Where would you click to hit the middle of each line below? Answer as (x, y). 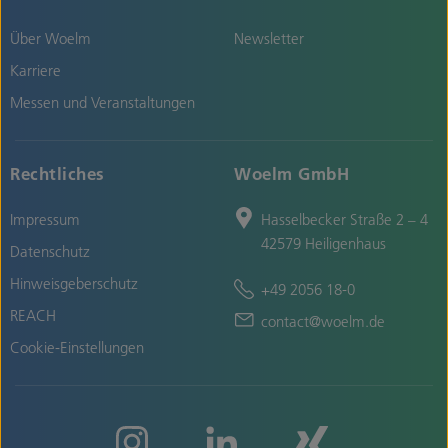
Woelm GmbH (291, 174)
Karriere (35, 70)
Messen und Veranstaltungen (102, 102)
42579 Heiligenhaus (323, 243)
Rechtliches (57, 174)
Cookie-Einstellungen (77, 347)
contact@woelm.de (323, 321)
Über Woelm (50, 38)
